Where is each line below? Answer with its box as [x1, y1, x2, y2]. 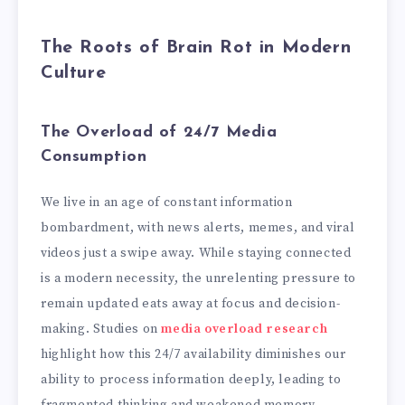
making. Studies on [41, 320, 162, 337]
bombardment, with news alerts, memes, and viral [41, 219, 355, 236]
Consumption [41, 148, 147, 166]
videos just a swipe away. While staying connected [41, 244, 352, 261]
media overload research [161, 320, 328, 337]
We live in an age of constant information [41, 193, 293, 211]
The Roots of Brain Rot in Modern [41, 38, 352, 57]
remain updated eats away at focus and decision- [41, 295, 341, 312]
